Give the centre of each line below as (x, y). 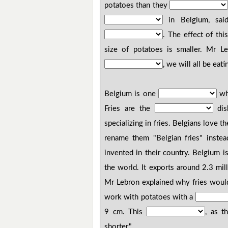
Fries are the (130, 109)
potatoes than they (137, 6)
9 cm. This (126, 212)
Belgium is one (131, 94)
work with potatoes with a (150, 197)
